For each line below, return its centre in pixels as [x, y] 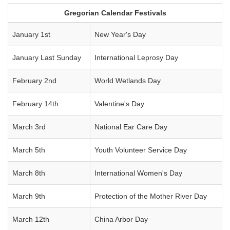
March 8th [29, 173]
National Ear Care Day [131, 127]
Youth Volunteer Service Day [141, 150]
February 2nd [34, 81]
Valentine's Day [119, 104]
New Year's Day [120, 34]
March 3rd [29, 127]
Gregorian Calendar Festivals [115, 13]
